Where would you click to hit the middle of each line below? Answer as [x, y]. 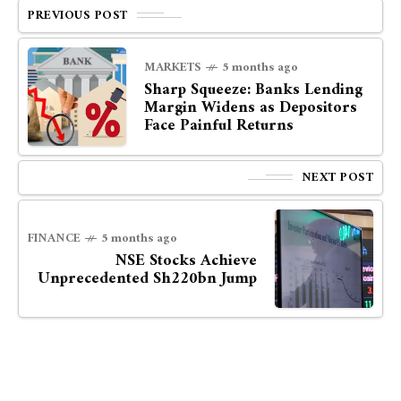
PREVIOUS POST [78, 15]
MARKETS [173, 67]
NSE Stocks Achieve [186, 260]
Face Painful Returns [219, 125]
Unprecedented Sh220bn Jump [147, 278]
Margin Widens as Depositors [251, 107]
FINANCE [54, 238]
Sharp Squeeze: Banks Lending [253, 90]
